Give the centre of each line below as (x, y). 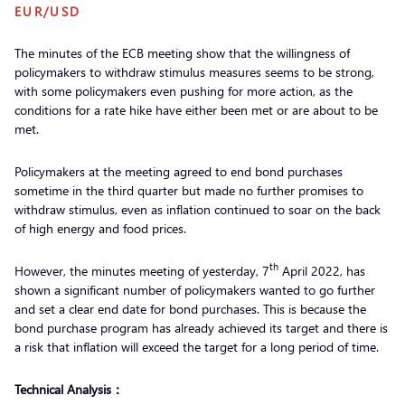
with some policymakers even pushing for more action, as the (184, 90)
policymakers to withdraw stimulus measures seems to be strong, (194, 71)
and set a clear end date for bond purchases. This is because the (190, 308)
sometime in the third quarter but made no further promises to (189, 190)
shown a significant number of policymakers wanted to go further (195, 289)
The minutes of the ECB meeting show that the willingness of (182, 52)
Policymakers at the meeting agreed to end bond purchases (179, 171)
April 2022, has (322, 270)
